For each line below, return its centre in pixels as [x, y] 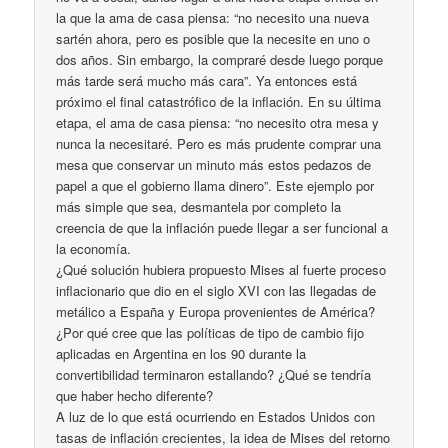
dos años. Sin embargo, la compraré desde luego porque [220, 59]
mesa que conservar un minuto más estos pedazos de [214, 164]
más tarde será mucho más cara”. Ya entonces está [207, 80]
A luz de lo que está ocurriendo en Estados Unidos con [216, 416]
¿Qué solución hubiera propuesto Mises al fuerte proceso [221, 269]
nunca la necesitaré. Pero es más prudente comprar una [219, 143]
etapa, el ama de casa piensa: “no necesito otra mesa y [218, 122]
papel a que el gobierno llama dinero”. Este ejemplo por [215, 185]
